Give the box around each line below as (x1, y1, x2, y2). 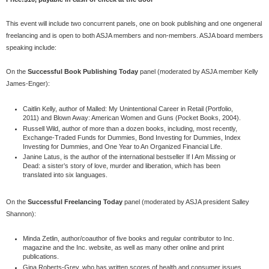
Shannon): (6, 210, 36, 217)
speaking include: (6, 44, 56, 52)
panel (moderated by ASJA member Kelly (138, 68, 258, 76)
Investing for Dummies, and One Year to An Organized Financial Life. (22, 142, 222, 150)
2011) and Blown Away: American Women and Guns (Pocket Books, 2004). (22, 113, 241, 121)
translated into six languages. (22, 171, 107, 179)
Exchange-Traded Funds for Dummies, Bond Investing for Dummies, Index (22, 133, 241, 141)
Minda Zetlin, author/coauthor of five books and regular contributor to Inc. (22, 235, 234, 243)
